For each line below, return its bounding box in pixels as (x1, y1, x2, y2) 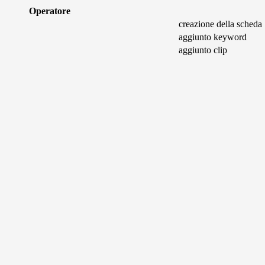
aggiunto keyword (179, 32, 247, 42)
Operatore (28, 6, 70, 16)
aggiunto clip (179, 45, 227, 55)
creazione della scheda (179, 19, 262, 29)
